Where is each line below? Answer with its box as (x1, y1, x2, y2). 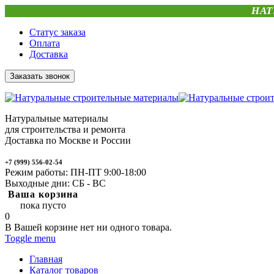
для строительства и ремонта (5, 124, 125, 135)
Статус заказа (29, 27, 86, 37)
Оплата (29, 38, 60, 48)
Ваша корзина (8, 189, 78, 199)
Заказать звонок (10, 72, 70, 81)
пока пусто (20, 200, 66, 210)
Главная (29, 254, 62, 264)
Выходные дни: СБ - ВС (5, 178, 108, 188)
